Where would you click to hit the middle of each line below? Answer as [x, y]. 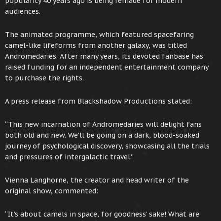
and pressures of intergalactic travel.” [69, 157]
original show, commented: [52, 191]
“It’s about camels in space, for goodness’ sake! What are [102, 214]
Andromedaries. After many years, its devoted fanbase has [104, 56]
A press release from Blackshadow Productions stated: [98, 101]
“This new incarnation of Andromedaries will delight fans [103, 124]
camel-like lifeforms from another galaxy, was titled [96, 45]
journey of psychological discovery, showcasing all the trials [107, 146]
